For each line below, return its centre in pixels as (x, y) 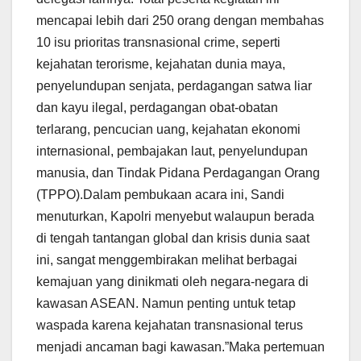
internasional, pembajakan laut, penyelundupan (172, 151)
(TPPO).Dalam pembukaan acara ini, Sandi (160, 195)
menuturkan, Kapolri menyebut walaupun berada (175, 217)
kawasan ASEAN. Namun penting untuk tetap (166, 304)
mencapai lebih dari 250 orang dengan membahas (180, 21)
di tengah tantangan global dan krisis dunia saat (173, 239)
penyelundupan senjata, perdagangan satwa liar (174, 86)
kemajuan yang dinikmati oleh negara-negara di (172, 282)
